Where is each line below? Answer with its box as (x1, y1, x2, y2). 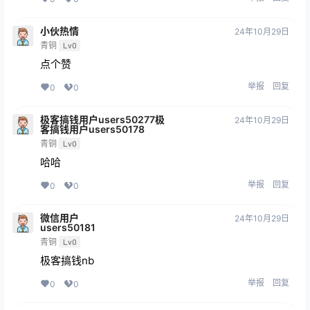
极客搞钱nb (40, 254, 94, 268)
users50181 (40, 221, 95, 234)
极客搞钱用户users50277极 (40, 113, 165, 126)
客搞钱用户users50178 (40, 123, 145, 136)
